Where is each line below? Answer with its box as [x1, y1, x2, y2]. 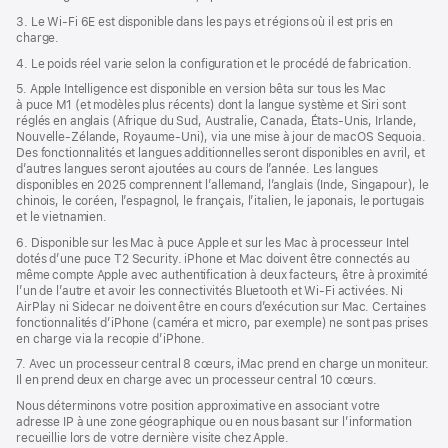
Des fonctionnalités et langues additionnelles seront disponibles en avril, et [16, 146, 425, 161]
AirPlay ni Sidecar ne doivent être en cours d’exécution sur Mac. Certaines [16, 299, 427, 314]
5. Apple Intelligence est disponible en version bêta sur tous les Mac [16, 82, 386, 97]
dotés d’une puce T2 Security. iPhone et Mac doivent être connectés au [16, 251, 410, 266]
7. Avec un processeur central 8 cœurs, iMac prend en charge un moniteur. [16, 357, 430, 372]
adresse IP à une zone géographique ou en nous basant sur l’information [16, 414, 412, 429]
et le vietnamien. [16, 210, 107, 225]
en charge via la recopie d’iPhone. [16, 331, 205, 346]
